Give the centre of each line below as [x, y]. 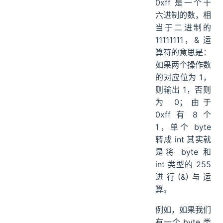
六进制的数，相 [183, 15]
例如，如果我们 [183, 210]
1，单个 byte [183, 127]
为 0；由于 [183, 102]
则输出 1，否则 [183, 90]
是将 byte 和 [183, 152]
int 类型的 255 [183, 165]
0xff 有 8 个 [183, 115]
